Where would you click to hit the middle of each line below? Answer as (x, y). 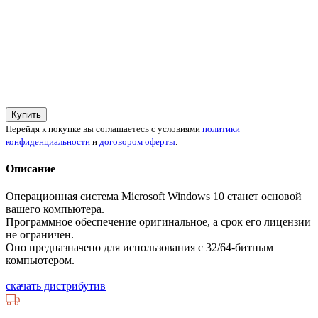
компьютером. (40, 261)
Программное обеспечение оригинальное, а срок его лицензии (158, 222)
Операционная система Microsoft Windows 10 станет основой (154, 197)
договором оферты (137, 141)
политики (221, 128)
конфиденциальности (48, 141)
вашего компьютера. (55, 209)
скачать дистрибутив (56, 286)
